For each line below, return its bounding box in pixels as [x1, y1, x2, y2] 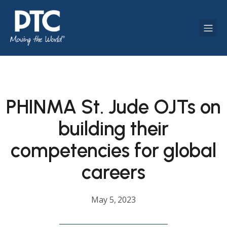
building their [58, 117, 169, 140]
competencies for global [11, 139, 216, 162]
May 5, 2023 [91, 194, 136, 205]
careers [81, 161, 146, 184]
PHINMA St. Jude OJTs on [6, 95, 221, 119]
